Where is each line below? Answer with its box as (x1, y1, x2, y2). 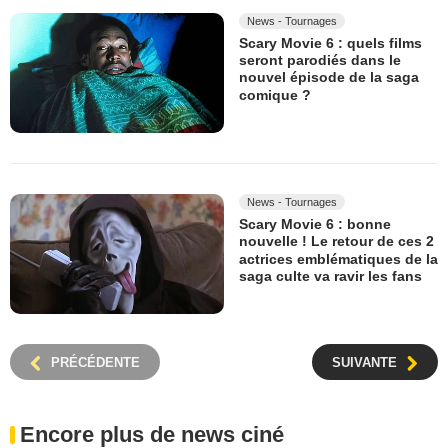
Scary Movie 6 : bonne (239, 216, 391, 233)
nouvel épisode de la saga (239, 69, 419, 86)
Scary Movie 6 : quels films (239, 34, 422, 51)
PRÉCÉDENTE (51, 355, 140, 371)
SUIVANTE (332, 355, 397, 371)
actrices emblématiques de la (239, 250, 438, 267)
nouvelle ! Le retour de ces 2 (239, 233, 434, 250)
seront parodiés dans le (239, 52, 401, 69)
